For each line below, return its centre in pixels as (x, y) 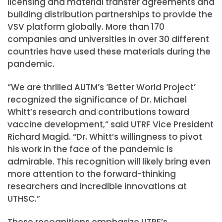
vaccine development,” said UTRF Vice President (111, 124)
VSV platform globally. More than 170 (86, 27)
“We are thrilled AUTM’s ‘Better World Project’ (102, 87)
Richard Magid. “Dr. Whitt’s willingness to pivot (105, 137)
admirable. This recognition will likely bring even (109, 161)
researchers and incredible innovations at (97, 186)
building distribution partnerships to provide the (110, 14)
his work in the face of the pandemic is (90, 149)
